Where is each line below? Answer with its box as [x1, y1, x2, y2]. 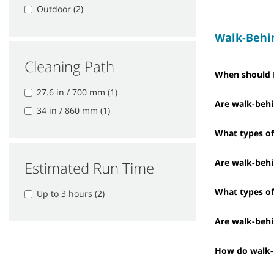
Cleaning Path [24, 56, 114, 76]
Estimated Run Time [24, 157, 154, 178]
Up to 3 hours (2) [37, 187, 105, 199]
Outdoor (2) [37, 2, 83, 15]
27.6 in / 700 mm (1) [37, 86, 117, 98]
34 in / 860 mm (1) [37, 104, 110, 116]
